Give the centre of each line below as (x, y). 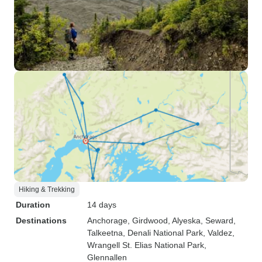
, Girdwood (148, 220)
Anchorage (107, 220)
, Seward (217, 220)
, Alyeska (184, 220)
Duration (33, 205)
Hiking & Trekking (47, 189)
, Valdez (218, 233)
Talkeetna (105, 233)
